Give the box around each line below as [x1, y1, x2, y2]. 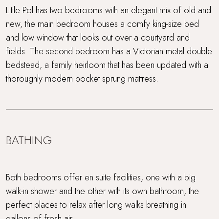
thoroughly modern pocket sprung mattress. [6, 72, 158, 85]
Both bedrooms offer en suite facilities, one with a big [6, 171, 196, 184]
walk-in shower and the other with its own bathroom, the [6, 184, 199, 197]
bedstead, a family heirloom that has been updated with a [6, 58, 208, 71]
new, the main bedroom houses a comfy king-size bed [6, 17, 199, 30]
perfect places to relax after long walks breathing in [6, 198, 186, 211]
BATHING [6, 131, 52, 149]
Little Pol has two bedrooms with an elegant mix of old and [6, 3, 211, 17]
